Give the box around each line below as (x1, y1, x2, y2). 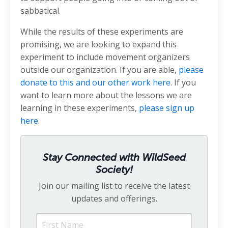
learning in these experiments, (20, 102, 139, 113)
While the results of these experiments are (20, 25, 183, 37)
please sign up (139, 102, 194, 113)
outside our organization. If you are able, (20, 64, 179, 75)
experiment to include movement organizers (20, 51, 190, 63)
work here (131, 76, 170, 88)
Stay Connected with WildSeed (42, 151, 186, 163)
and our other (74, 76, 131, 88)
